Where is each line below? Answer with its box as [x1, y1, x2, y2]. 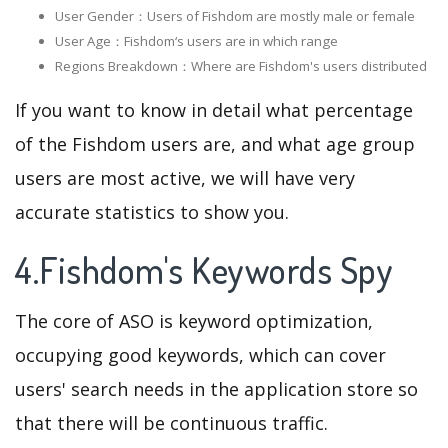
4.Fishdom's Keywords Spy [15, 247, 401, 294]
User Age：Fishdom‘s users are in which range [55, 32, 338, 51]
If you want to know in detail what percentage [15, 98, 413, 123]
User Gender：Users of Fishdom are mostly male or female [55, 7, 415, 26]
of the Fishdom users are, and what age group [15, 132, 415, 157]
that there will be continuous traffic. [15, 411, 328, 436]
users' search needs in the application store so [15, 377, 418, 402]
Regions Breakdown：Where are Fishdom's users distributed [55, 57, 427, 76]
